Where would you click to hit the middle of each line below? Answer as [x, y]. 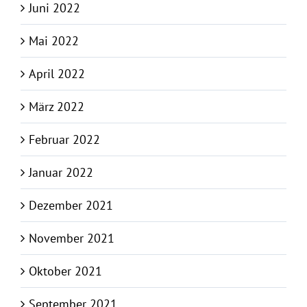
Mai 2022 [54, 41]
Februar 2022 [64, 140]
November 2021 [72, 238]
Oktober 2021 [65, 271]
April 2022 [57, 74]
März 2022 [57, 107]
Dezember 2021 [71, 206]
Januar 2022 [61, 173]
